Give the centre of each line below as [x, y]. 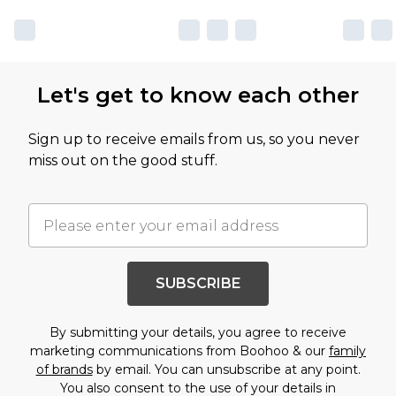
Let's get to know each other [198, 95]
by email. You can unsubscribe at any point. [226, 370]
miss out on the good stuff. [123, 161]
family [347, 351]
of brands [64, 370]
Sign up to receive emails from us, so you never [194, 140]
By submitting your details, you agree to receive [198, 333]
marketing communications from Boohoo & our [179, 351]
